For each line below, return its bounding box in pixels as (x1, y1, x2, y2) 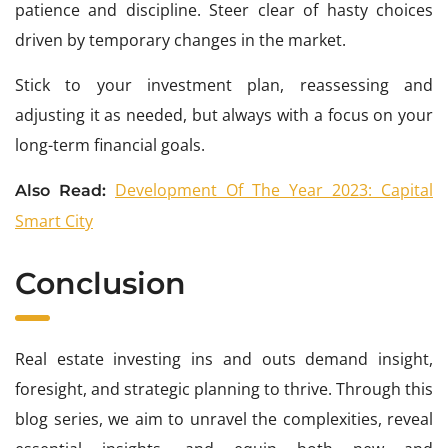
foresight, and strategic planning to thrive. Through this (15, 378, 433, 401)
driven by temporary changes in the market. (15, 29, 346, 52)
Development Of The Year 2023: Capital (115, 179, 433, 202)
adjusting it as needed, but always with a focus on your (15, 104, 433, 127)
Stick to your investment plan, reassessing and (15, 74, 433, 97)
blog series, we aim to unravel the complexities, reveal (15, 408, 433, 431)
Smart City (15, 210, 93, 233)
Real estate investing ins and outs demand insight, (15, 348, 433, 371)
